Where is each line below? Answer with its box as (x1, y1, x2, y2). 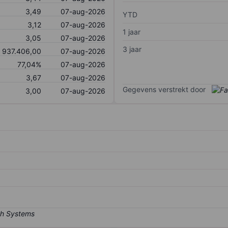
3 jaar (123, 44, 141, 53)
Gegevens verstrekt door (123, 84, 206, 94)
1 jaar (123, 27, 140, 36)
